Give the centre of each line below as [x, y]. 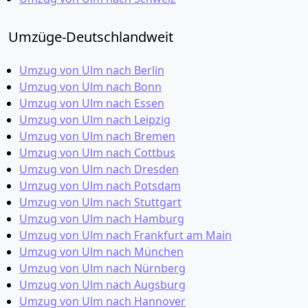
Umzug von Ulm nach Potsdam [100, 186]
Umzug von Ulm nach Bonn [90, 87]
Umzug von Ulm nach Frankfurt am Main [125, 235]
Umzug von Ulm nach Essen [92, 103]
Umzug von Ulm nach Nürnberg [102, 268]
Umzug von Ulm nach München [101, 252]
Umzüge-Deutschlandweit [91, 37]
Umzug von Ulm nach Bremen [97, 136]
